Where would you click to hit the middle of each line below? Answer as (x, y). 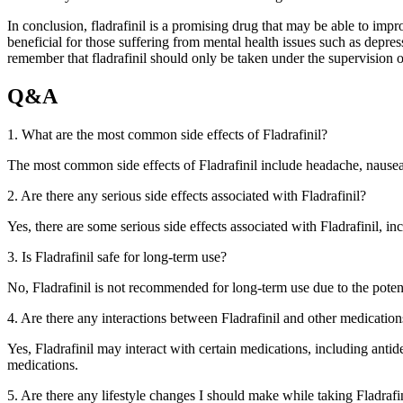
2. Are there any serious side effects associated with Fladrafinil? (187, 196)
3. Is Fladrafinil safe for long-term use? (117, 257)
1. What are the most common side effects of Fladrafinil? (167, 135)
